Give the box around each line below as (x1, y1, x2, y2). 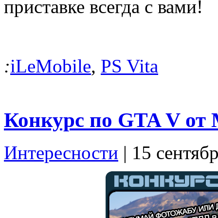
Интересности (4, 142, 118, 163)
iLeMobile (10, 55, 91, 76)
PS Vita (101, 55, 158, 76)
